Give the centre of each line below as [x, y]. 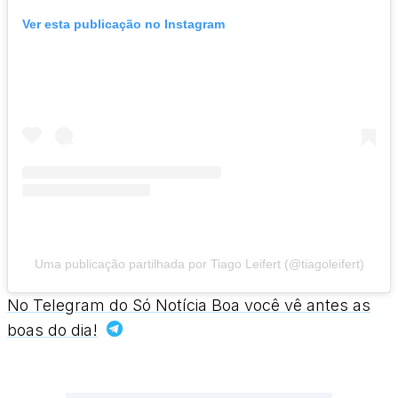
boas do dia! [52, 330]
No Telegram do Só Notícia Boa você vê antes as [189, 306]
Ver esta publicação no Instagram [123, 24]
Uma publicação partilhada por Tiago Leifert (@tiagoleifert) [199, 264]
